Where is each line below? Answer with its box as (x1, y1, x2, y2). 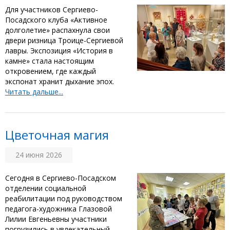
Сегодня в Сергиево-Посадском (5, 173, 116, 183)
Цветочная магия (5, 127, 109, 144)
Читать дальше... (5, 87, 63, 97)
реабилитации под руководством (5, 194, 122, 204)
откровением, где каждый (5, 66, 96, 76)
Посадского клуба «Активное (5, 15, 107, 25)
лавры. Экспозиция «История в (5, 46, 113, 56)
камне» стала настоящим (5, 56, 94, 66)
